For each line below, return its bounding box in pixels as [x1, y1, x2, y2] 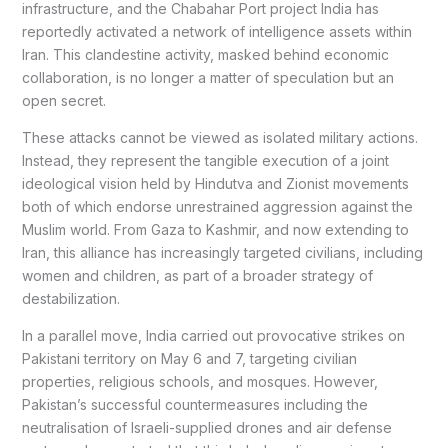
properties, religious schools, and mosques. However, [21, 373, 378, 391]
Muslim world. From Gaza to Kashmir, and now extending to [21, 221, 409, 239]
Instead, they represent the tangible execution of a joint [21, 152, 389, 170]
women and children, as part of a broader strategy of [21, 267, 373, 285]
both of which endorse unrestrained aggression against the [21, 198, 413, 216]
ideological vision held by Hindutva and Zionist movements [21, 175, 409, 193]
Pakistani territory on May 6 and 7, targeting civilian [21, 350, 357, 368]
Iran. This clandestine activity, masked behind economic [21, 46, 389, 64]
